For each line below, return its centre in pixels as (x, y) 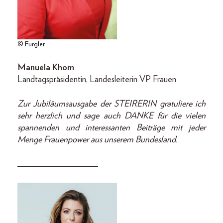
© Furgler (31, 44)
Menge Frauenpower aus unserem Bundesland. (98, 140)
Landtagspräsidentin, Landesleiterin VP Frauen (97, 79)
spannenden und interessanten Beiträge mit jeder (111, 128)
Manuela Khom (46, 67)
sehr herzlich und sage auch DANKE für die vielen (111, 116)
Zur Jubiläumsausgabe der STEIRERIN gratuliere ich (111, 104)
